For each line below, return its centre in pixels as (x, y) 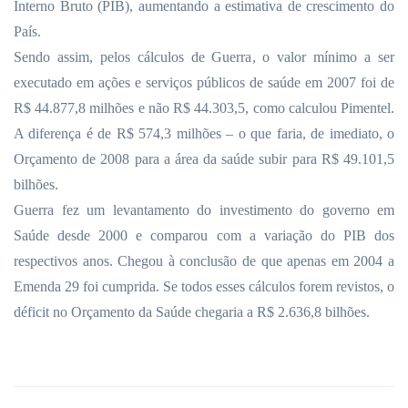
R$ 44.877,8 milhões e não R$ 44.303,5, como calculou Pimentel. (204, 108)
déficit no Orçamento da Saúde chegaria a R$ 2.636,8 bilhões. (192, 312)
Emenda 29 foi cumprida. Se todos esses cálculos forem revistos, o (204, 286)
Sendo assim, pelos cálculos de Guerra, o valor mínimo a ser (204, 57)
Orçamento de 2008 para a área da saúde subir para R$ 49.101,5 (204, 159)
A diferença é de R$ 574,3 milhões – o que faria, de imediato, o (204, 133)
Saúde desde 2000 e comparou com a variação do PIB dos (204, 235)
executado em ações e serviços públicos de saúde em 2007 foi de (204, 82)
